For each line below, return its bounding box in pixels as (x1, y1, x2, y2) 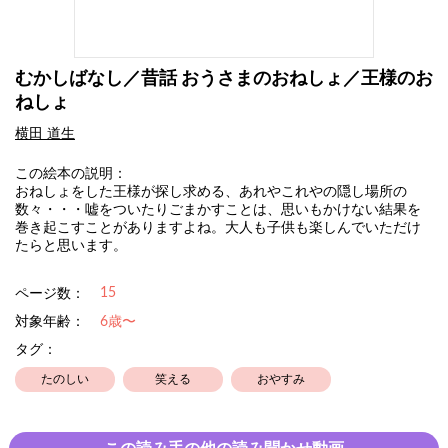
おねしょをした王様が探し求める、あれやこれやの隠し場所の (15, 185, 407, 200)
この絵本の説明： (15, 167, 127, 182)
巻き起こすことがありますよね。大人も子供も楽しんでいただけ (15, 221, 421, 236)
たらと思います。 (15, 239, 127, 254)
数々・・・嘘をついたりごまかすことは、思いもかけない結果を (15, 203, 421, 218)
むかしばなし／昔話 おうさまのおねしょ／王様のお (15, 70, 433, 89)
